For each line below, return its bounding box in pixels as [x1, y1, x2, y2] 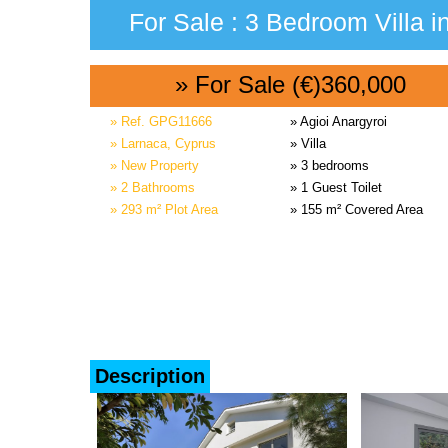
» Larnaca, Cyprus [110, 136, 216, 151]
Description [95, 365, 205, 387]
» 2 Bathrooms [110, 180, 195, 195]
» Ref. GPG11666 [110, 114, 212, 129]
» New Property [110, 158, 199, 173]
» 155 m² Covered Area [290, 202, 423, 217]
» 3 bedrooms [290, 158, 369, 173]
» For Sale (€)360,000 [174, 71, 406, 98]
